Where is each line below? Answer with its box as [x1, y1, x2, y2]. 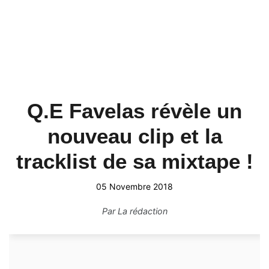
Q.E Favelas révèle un [27, 99, 242, 122]
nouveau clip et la [47, 124, 222, 148]
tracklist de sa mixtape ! [16, 150, 253, 173]
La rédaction [117, 206, 168, 216]
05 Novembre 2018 [96, 181, 173, 192]
